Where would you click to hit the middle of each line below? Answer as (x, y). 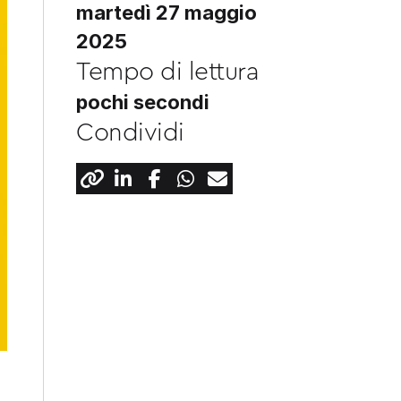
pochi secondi (143, 102)
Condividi (130, 132)
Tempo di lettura (168, 72)
